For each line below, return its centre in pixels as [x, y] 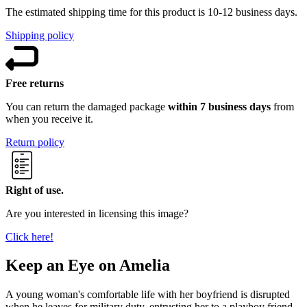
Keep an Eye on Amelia [88, 266]
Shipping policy [40, 35]
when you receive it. [49, 119]
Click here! [29, 236]
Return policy [35, 142]
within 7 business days [219, 106]
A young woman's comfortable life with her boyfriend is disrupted [148, 295]
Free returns [35, 83]
